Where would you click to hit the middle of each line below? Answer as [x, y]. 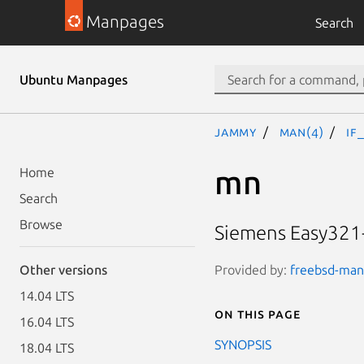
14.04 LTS [47, 296]
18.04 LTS [47, 348]
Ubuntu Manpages [74, 80]
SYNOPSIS [243, 344]
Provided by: [252, 269]
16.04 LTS [47, 322]
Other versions [63, 270]
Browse [41, 224]
